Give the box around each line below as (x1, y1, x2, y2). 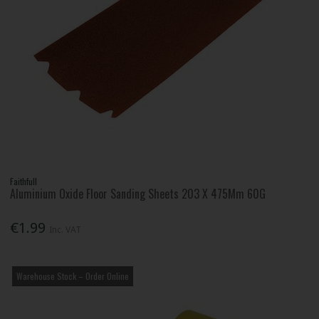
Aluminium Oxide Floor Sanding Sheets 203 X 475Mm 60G (10, 185, 266, 203)
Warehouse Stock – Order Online (16, 269, 130, 282)
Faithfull (10, 175, 38, 188)
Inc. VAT (49, 223, 82, 236)
